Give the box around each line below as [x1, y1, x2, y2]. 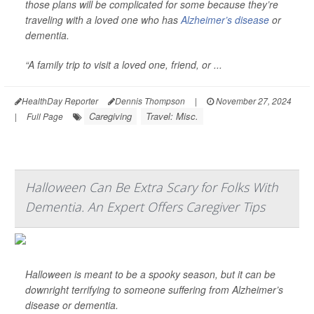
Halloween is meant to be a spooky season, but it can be [25, 267, 275, 281]
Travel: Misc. [146, 109, 198, 123]
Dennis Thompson [115, 95, 185, 107]
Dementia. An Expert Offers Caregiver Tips [25, 198, 265, 215]
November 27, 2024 [214, 95, 292, 107]
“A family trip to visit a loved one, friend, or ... [25, 57, 222, 71]
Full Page [27, 110, 63, 122]
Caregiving [89, 109, 132, 123]
